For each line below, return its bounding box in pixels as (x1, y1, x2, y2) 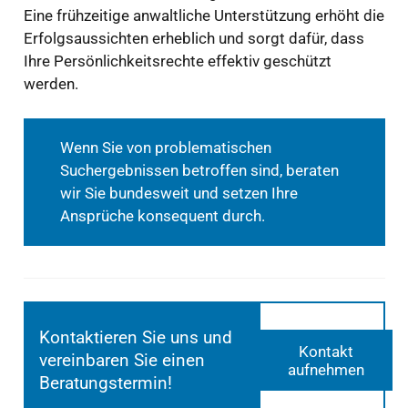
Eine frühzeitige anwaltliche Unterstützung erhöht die (23, 6, 384, 25)
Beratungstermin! (38, 372, 172, 394)
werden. (23, 75, 78, 94)
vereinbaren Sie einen (38, 350, 205, 372)
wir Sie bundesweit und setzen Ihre (59, 184, 298, 203)
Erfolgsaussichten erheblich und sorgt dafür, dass (23, 29, 364, 48)
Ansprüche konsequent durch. (59, 207, 265, 226)
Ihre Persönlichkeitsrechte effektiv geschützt (23, 52, 331, 71)
